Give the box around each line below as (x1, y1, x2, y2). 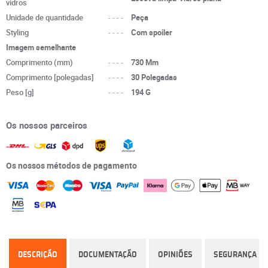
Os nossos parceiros (6, 119, 87, 131)
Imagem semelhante (6, 42, 76, 53)
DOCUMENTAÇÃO (78, 251, 137, 260)
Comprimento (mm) (6, 57, 73, 68)
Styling (6, 27, 29, 38)
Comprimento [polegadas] (6, 72, 94, 83)
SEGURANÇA (214, 251, 257, 260)
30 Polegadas (131, 72, 178, 83)
